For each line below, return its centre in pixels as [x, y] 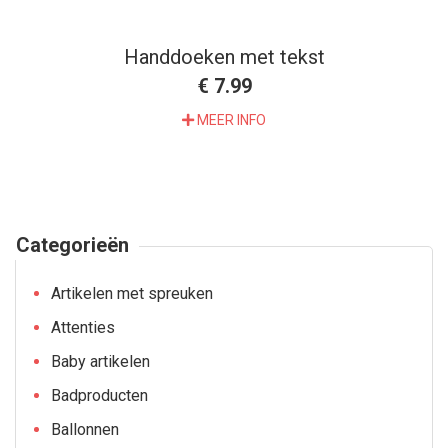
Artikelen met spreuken [132, 293]
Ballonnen [85, 429]
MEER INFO [230, 120]
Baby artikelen [100, 361]
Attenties [83, 327]
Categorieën [72, 245]
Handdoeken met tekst [224, 57]
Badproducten [99, 395]
